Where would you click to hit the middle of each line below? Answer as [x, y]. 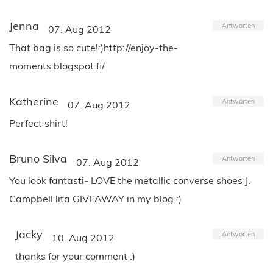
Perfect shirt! [38, 123]
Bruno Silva [38, 158]
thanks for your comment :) [75, 256]
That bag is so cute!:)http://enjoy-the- [94, 47]
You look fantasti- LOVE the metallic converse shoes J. [130, 180]
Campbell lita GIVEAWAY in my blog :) [95, 198]
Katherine [34, 101]
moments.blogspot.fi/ [57, 66]
